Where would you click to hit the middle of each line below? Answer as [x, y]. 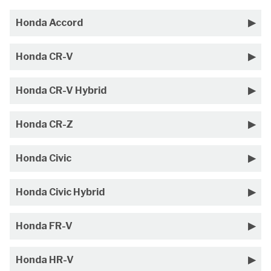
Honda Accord [49, 23]
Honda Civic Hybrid [60, 192]
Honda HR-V [45, 260]
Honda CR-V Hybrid [61, 90]
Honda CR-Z [44, 124]
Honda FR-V [44, 226]
